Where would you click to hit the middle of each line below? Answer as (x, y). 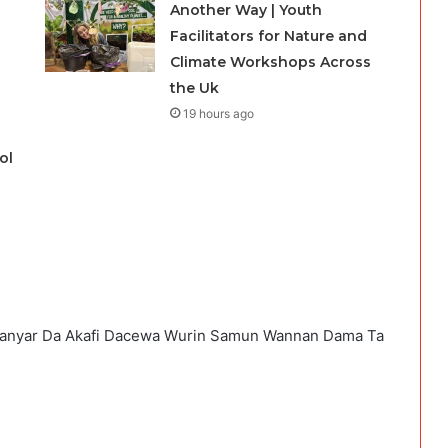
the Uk (194, 88)
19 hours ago (218, 114)
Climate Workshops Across (270, 62)
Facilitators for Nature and (268, 36)
